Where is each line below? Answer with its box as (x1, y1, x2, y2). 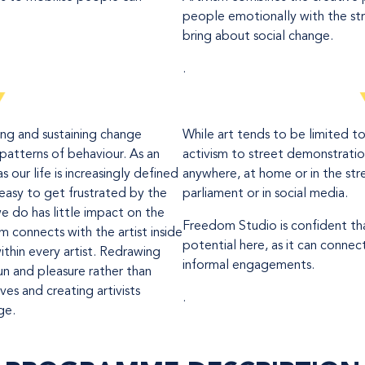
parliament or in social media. (182, 187, 348, 201)
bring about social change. (182, 30, 333, 44)
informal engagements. (182, 259, 314, 273)
